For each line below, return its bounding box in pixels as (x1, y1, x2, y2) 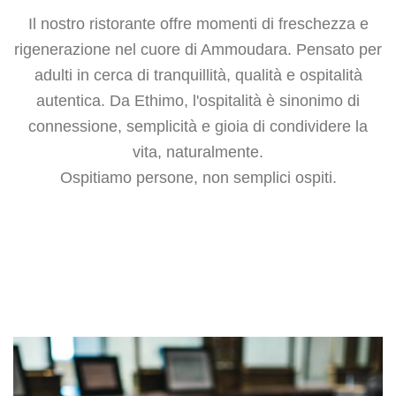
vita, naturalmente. (133, 142, 263, 161)
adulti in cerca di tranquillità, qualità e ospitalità (34, 65, 362, 84)
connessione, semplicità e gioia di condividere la (28, 117, 368, 135)
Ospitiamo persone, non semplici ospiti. (59, 168, 337, 187)
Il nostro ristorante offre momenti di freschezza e (27, 14, 369, 33)
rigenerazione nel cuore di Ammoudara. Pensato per (14, 40, 382, 58)
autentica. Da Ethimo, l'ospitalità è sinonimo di (36, 91, 360, 110)
